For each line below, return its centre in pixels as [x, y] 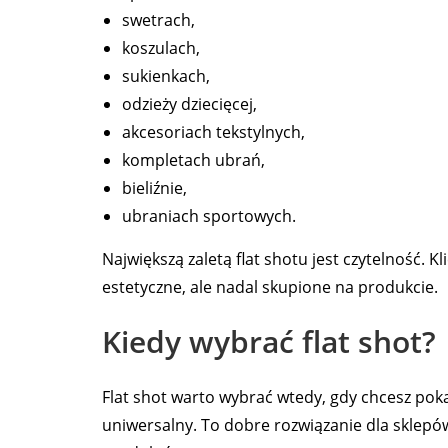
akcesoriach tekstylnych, [213, 132]
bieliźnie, [154, 188]
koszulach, [161, 48]
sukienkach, [166, 76]
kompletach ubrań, [193, 160]
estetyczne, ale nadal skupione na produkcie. [270, 287]
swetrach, [158, 20]
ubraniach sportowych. [209, 216]
